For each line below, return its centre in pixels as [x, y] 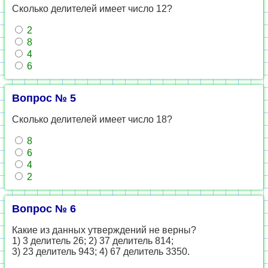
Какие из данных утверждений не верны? [104, 230]
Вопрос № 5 [44, 98]
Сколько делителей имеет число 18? [92, 119]
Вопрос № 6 [44, 209]
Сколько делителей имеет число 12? [92, 9]
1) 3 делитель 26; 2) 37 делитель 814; [93, 241]
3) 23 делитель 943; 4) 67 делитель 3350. [101, 252]
